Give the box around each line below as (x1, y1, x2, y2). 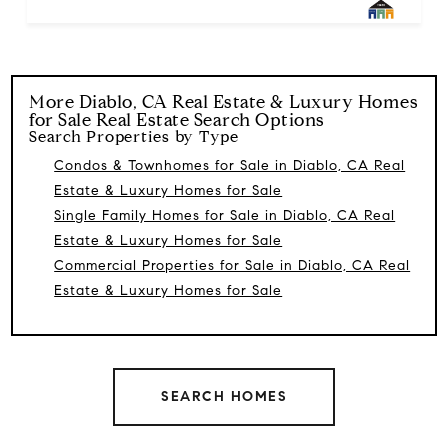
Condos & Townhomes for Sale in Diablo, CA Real (54, 156, 406, 174)
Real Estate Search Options (91, 108, 325, 131)
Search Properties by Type (29, 126, 239, 146)
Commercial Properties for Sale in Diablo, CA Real (54, 256, 411, 274)
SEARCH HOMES (161, 387, 287, 405)
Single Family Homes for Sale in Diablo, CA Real (54, 206, 396, 224)
